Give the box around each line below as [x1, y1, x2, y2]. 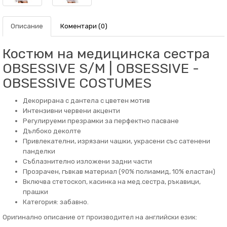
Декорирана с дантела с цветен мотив [23, 97, 150, 104]
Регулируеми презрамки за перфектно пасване [23, 117, 179, 125]
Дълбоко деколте [23, 127, 81, 135]
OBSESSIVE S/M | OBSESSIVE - [3, 60, 199, 77]
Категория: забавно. [23, 198, 89, 206]
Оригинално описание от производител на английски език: [3, 213, 197, 221]
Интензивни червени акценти [23, 107, 120, 115]
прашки [23, 188, 48, 196]
